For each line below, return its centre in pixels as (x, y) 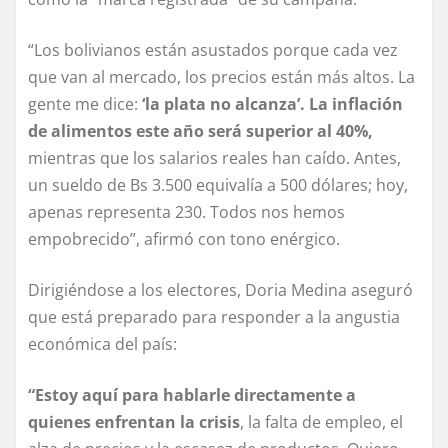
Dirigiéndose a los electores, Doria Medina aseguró (220, 290)
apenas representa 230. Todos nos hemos (186, 212)
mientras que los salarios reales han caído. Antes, (214, 158)
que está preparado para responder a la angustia (214, 317)
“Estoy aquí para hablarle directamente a (192, 395)
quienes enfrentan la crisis (134, 422)
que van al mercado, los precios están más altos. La (221, 77)
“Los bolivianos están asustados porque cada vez (213, 50)
